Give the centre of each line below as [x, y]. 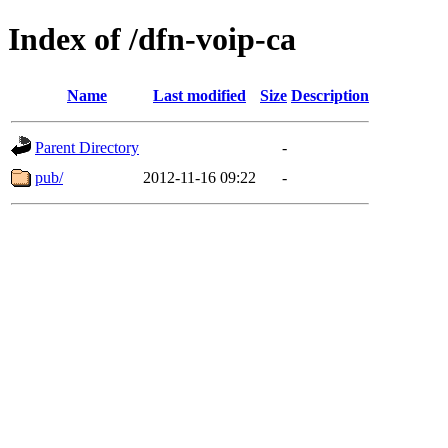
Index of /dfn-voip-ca [152, 39]
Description [330, 95]
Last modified [199, 95]
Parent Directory [87, 147]
